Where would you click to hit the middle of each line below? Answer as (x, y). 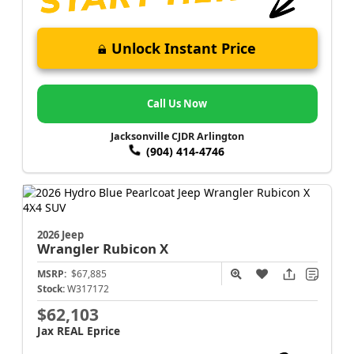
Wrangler (70, 248)
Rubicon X (135, 248)
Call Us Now (177, 104)
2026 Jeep (60, 234)
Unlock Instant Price (184, 49)
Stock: (51, 288)
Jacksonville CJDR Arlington (177, 136)
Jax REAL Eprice (78, 330)
